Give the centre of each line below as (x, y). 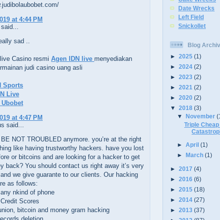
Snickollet (192, 26)
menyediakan (113, 58)
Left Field (191, 17)
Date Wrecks (196, 8)
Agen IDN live (73, 58)
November (201, 116)
